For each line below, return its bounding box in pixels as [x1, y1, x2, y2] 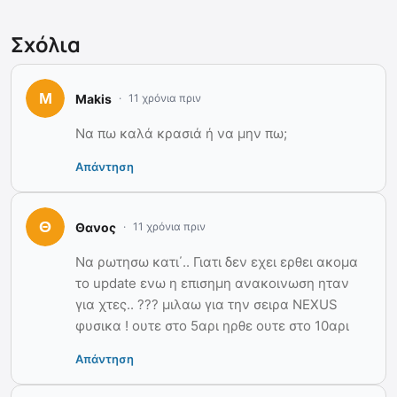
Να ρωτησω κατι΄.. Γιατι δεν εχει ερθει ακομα [75, 253, 358, 271]
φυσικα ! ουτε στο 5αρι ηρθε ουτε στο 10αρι [75, 317, 349, 335]
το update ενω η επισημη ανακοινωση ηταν [75, 275, 349, 292]
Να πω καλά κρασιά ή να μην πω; [75, 125, 287, 143]
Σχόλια [11, 30, 81, 59]
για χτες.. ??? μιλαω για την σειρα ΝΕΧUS [75, 296, 338, 314]
